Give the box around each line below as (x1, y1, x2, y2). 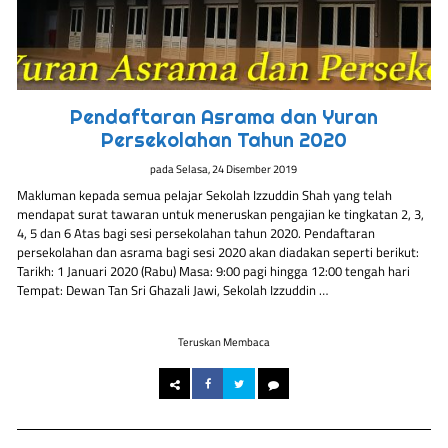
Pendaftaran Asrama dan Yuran (69, 103, 378, 130)
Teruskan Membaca (177, 333, 270, 351)
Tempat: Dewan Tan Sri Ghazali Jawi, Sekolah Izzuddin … (17, 279, 329, 300)
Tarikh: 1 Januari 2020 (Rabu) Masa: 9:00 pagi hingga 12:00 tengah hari (17, 260, 411, 281)
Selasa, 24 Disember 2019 (176, 160, 298, 178)
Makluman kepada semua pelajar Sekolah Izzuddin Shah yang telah (17, 184, 393, 205)
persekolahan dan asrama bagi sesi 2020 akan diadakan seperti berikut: (17, 241, 420, 262)
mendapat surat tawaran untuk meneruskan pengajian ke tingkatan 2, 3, (17, 203, 425, 224)
